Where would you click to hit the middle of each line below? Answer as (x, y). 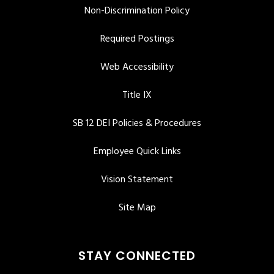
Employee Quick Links (137, 151)
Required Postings (137, 39)
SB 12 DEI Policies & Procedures (137, 123)
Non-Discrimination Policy (137, 11)
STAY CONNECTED (137, 255)
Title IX (137, 95)
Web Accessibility (137, 67)
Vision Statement (137, 180)
